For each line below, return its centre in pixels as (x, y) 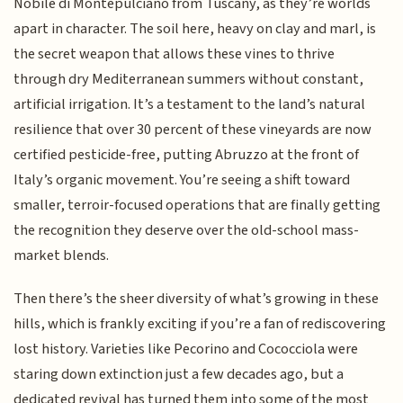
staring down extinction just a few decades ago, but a (179, 375)
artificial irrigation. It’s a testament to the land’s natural (190, 104)
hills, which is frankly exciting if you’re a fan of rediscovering (200, 324)
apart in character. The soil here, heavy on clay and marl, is (195, 28)
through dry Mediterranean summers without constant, (189, 79)
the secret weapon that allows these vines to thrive (175, 54)
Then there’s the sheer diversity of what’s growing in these (197, 299)
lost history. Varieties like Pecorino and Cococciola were (186, 349)
